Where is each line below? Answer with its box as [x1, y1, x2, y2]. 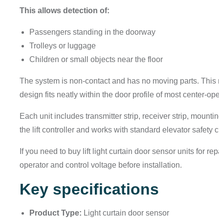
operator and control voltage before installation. [20, 161, 182, 170]
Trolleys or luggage [29, 42, 96, 50]
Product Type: [29, 209, 82, 218]
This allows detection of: [20, 6, 109, 15]
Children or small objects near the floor [29, 55, 163, 64]
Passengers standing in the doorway [29, 28, 155, 37]
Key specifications [20, 180, 159, 198]
